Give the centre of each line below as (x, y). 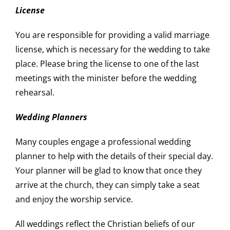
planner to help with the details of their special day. (114, 156)
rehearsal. (35, 92)
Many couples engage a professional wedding (103, 141)
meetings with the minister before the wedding (106, 78)
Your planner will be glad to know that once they (108, 170)
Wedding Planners (51, 117)
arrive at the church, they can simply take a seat (107, 185)
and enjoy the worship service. (74, 199)
